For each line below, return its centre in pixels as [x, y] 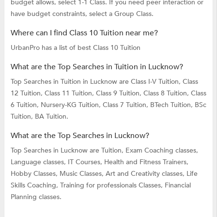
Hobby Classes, [35, 173]
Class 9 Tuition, [119, 93]
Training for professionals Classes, [112, 185]
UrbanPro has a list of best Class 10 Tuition [75, 47]
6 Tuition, [25, 105]
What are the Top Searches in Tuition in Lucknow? [97, 67]
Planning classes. [36, 197]
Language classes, [39, 162]
